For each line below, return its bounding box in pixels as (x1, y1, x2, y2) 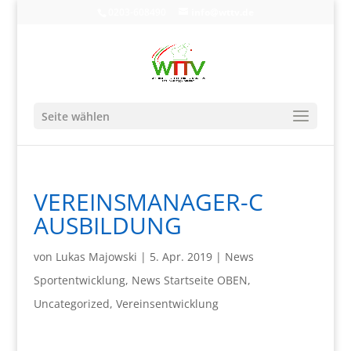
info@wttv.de (190, 5, 254, 19)
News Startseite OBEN (131, 273, 248, 288)
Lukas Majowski (55, 249, 137, 264)
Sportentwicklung (33, 273, 125, 288)
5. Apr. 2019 (149, 249, 212, 264)
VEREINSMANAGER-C (33, 186, 263, 218)
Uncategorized (33, 296, 110, 311)
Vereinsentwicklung (115, 296, 219, 311)
